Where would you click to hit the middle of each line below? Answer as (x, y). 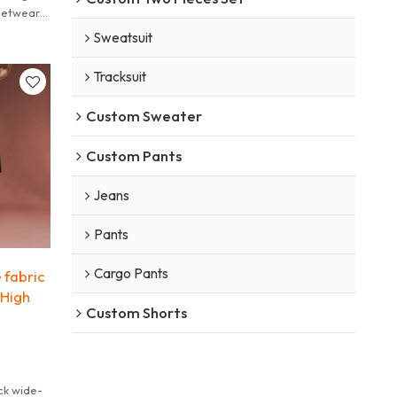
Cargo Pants (131, 273)
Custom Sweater (144, 115)
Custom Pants (133, 155)
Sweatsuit (123, 37)
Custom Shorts (136, 312)
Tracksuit (120, 76)
